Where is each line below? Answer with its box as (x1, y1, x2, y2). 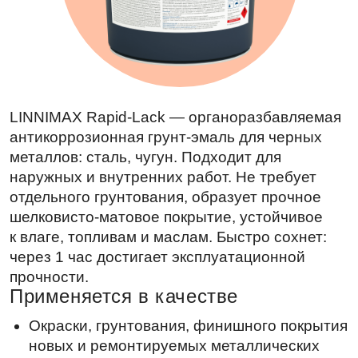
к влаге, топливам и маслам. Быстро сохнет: (7, 133, 274, 147)
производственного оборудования (23, 290, 230, 305)
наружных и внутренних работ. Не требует (7, 82, 265, 97)
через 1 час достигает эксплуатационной (7, 149, 256, 164)
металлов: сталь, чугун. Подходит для (7, 66, 236, 81)
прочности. (7, 166, 74, 181)
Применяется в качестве (7, 180, 200, 199)
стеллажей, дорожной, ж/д (23, 257, 182, 272)
